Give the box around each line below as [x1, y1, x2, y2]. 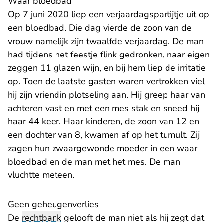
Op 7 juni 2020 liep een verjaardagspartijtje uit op [8, 8, 209, 21]
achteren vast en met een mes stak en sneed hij [8, 102, 199, 114]
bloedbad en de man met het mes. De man [8, 156, 180, 168]
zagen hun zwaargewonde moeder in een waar [8, 142, 197, 155]
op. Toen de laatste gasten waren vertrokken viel [8, 75, 205, 88]
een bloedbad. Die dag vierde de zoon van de [8, 22, 192, 34]
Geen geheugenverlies [8, 198, 99, 211]
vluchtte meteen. [8, 169, 74, 181]
